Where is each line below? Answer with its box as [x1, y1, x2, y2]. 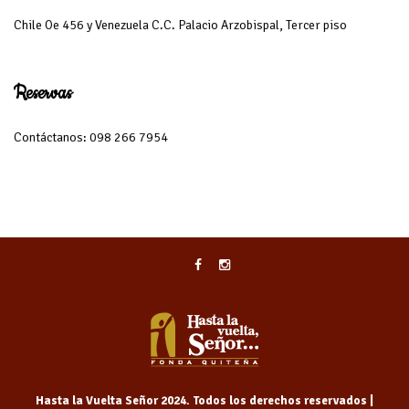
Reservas [14, 81, 72, 106]
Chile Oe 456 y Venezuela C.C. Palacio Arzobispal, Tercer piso [14, 17, 347, 33]
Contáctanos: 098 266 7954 [14, 130, 168, 145]
